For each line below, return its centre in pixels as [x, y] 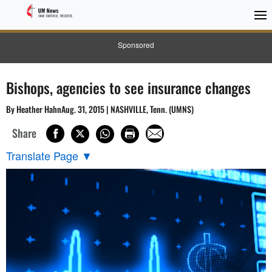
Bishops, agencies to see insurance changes [128, 87]
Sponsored [136, 45]
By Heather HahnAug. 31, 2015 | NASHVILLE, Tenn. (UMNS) [100, 109]
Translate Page [42, 155]
